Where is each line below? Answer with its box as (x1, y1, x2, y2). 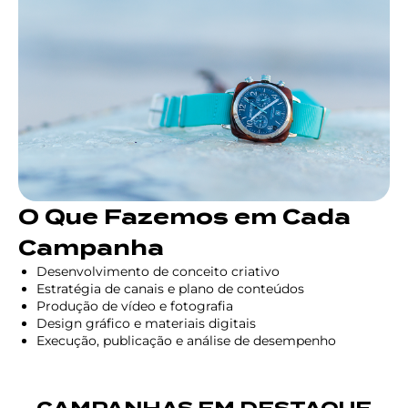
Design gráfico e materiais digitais (36, 315, 256, 332)
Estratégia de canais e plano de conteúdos (36, 280, 304, 298)
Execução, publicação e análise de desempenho (36, 332, 336, 350)
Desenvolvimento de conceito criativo (36, 263, 280, 280)
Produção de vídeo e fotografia (36, 298, 233, 315)
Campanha (18, 235, 164, 261)
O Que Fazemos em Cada (18, 204, 351, 230)
